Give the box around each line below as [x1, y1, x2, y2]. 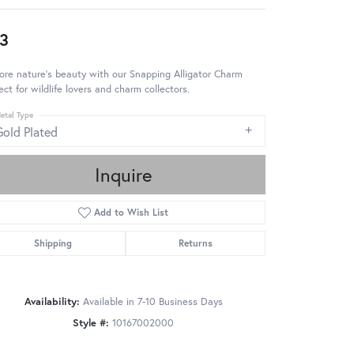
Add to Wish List [94, 206, 169, 219]
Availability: [24, 295, 80, 309]
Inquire [95, 162, 152, 188]
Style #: [73, 316, 109, 330]
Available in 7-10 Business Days [82, 295, 223, 309]
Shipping [34, 237, 73, 250]
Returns [178, 237, 213, 250]
